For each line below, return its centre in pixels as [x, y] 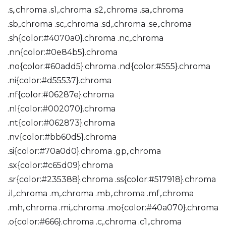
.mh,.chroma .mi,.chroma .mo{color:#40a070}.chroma [113, 208]
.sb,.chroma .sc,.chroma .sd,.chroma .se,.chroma [100, 24]
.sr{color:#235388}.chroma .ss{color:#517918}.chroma [112, 179]
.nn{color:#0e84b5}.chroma [63, 52]
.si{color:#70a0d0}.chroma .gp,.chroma [84, 151]
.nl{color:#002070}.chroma [62, 109]
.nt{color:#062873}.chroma [61, 123]
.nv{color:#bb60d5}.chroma [62, 137]
